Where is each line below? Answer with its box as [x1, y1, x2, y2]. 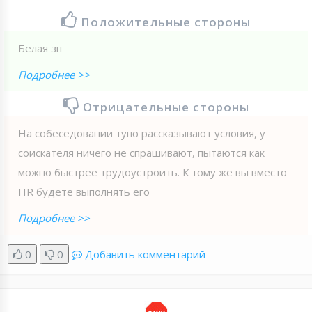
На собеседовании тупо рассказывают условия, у [18, 125, 265, 140]
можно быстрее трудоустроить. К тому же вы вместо [18, 164, 287, 179]
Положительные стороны [81, 13, 251, 30]
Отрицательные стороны [82, 98, 249, 115]
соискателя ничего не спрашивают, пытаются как [18, 145, 265, 159]
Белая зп [18, 40, 62, 55]
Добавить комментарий [85, 247, 205, 261]
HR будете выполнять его [18, 184, 150, 198]
